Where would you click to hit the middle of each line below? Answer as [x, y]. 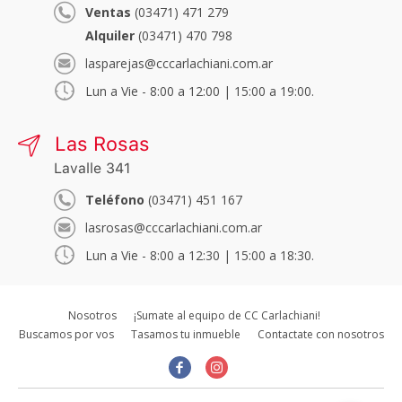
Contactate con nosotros [320, 334]
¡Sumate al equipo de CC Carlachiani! [227, 315]
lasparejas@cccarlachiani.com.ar [179, 63]
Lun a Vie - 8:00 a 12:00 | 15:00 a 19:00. [200, 91]
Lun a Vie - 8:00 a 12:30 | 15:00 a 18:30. [200, 255]
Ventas [108, 12]
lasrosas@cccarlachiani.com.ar [174, 227]
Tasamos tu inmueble [185, 334]
